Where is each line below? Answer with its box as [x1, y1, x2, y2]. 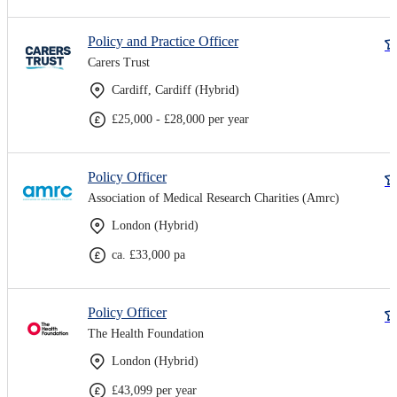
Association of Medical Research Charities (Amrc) [88, 191, 339, 205]
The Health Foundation [88, 326, 204, 340]
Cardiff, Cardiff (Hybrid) [112, 82, 239, 97]
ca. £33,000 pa [112, 247, 185, 261]
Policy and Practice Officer [88, 33, 238, 49]
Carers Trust [88, 55, 150, 69]
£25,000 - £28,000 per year [112, 112, 249, 126]
